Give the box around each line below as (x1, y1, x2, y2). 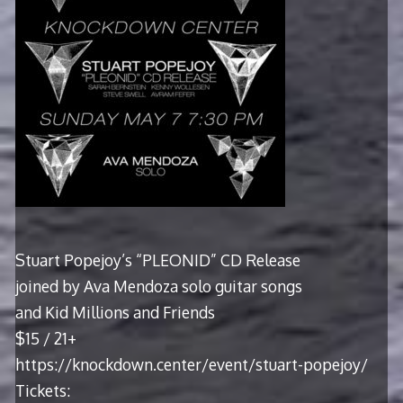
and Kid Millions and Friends (14, 301, 215, 322)
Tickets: (14, 380, 70, 400)
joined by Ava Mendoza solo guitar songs (14, 275, 302, 296)
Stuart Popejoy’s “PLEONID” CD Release (14, 249, 300, 270)
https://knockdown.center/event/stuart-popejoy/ (14, 354, 368, 374)
